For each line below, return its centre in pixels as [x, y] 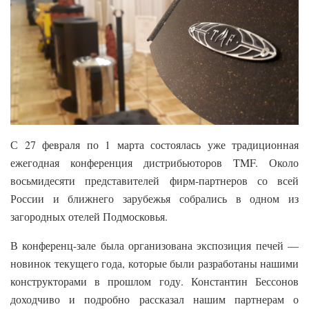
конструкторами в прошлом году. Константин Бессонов [154, 281]
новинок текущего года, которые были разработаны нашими [154, 263]
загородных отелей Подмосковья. [91, 216]
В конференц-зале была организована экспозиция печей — [154, 245]
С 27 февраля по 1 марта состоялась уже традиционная [154, 144]
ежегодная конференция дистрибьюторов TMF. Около [154, 162]
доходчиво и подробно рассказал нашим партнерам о [154, 299]
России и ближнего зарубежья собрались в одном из [154, 198]
